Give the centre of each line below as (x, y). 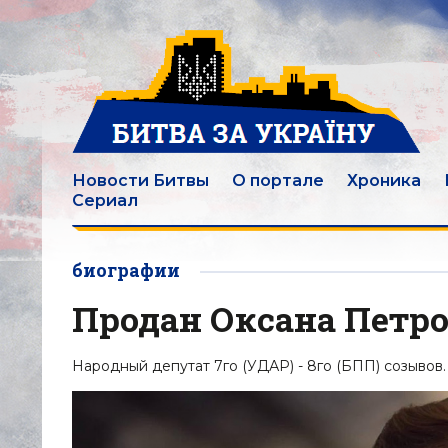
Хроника (384, 180)
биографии (126, 270)
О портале (278, 180)
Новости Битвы (140, 180)
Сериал (105, 200)
